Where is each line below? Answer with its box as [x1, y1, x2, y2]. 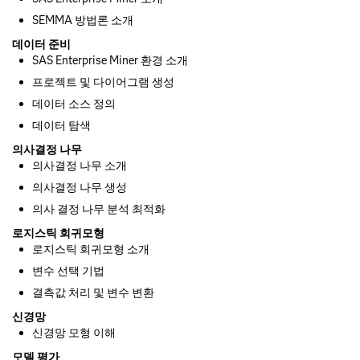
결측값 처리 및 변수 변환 [32, 284, 154, 300]
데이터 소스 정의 [32, 96, 116, 111]
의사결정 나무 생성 [32, 179, 127, 194]
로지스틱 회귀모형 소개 [32, 241, 149, 256]
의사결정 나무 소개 [32, 157, 127, 173]
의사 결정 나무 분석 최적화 [32, 201, 166, 216]
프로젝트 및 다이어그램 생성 [32, 74, 174, 89]
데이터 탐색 [32, 117, 91, 133]
